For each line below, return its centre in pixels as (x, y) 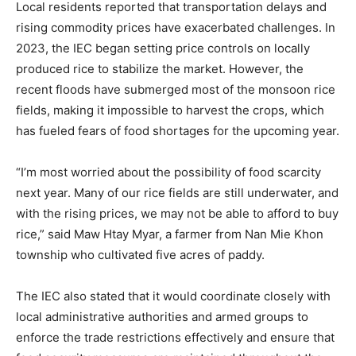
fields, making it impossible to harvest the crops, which (170, 110)
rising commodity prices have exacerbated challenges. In (176, 27)
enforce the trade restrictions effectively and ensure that (175, 337)
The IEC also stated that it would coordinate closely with (173, 296)
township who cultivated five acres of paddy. (140, 254)
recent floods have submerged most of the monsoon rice (176, 89)
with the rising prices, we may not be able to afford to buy (177, 213)
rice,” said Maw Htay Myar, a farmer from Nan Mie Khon (170, 234)
